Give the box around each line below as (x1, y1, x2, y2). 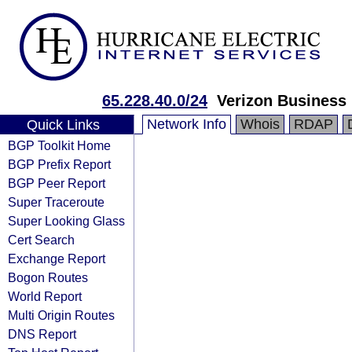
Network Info (147, 116, 226, 132)
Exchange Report (8, 251, 105, 266)
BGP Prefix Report (8, 157, 111, 171)
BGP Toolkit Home (8, 138, 111, 152)
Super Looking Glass (8, 214, 125, 228)
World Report (8, 289, 82, 303)
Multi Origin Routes (8, 308, 115, 322)
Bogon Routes (8, 270, 88, 284)
